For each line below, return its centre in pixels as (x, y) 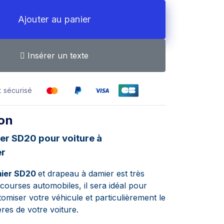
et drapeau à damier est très (91, 173)
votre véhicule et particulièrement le (97, 197)
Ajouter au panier (54, 19)
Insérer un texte (57, 55)
